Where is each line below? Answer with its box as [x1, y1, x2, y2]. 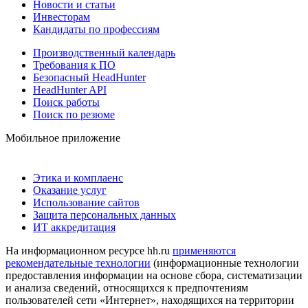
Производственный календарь [33, 46, 175, 58]
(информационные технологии [151, 256, 299, 269]
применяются [173, 244, 236, 256]
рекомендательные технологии [5, 256, 151, 269]
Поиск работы [33, 96, 100, 108]
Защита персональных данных [33, 208, 176, 221]
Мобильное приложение [5, 131, 120, 144]
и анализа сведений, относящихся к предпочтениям [5, 281, 248, 294]
